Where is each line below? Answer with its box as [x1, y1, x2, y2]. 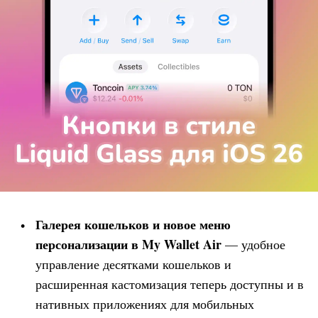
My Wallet [142, 235, 199, 253]
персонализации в [35, 235, 142, 253]
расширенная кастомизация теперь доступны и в [35, 275, 304, 292]
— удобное [225, 236, 285, 253]
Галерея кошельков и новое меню [35, 215, 231, 234]
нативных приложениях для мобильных [35, 295, 254, 312]
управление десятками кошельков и [35, 256, 231, 273]
